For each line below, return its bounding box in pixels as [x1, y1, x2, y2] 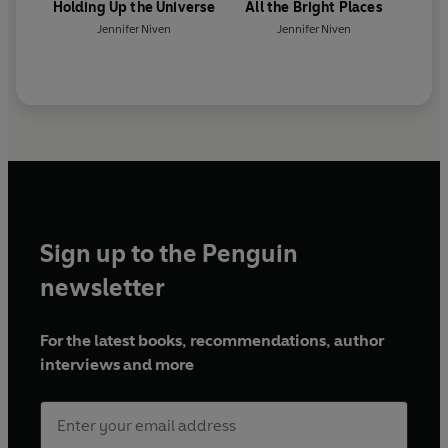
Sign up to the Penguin [40, 239, 298, 269]
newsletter [40, 273, 165, 303]
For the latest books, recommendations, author [40, 331, 384, 351]
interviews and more [40, 355, 194, 375]
